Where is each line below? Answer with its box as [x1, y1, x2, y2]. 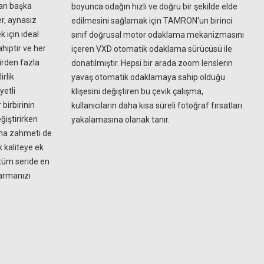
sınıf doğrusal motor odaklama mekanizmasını [71, 30, 244, 39]
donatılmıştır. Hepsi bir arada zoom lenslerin [71, 58, 233, 68]
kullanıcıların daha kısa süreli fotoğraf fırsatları [71, 101, 242, 110]
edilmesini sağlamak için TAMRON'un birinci [71, 16, 232, 25]
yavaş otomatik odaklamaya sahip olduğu [71, 72, 225, 82]
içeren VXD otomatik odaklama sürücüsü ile [71, 44, 232, 54]
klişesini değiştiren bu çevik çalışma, [71, 87, 203, 96]
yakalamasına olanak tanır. [71, 115, 170, 124]
